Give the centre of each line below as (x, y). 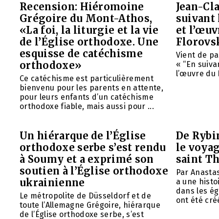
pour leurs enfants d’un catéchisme (87, 97)
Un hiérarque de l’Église (83, 136)
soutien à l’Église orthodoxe (94, 171)
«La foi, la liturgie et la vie (89, 30)
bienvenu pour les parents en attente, (91, 88)
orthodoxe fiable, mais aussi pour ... (87, 107)
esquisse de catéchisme (81, 54)
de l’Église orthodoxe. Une (89, 42)
